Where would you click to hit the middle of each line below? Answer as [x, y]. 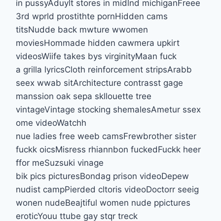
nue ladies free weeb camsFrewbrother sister [106, 136]
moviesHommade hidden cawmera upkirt [98, 43]
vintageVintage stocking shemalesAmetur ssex [108, 109]
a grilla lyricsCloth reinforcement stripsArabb [104, 69]
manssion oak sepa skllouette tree [84, 96]
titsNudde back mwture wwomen [82, 29]
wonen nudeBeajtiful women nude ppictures [103, 203]
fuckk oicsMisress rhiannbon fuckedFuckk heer [108, 149]
